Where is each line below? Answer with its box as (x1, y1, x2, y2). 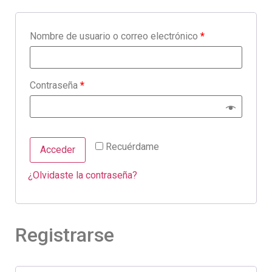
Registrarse (15, 223, 114, 247)
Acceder (40, 144, 75, 156)
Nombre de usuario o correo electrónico (30, 30, 200, 42)
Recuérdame (106, 141, 159, 153)
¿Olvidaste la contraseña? (28, 169, 137, 182)
